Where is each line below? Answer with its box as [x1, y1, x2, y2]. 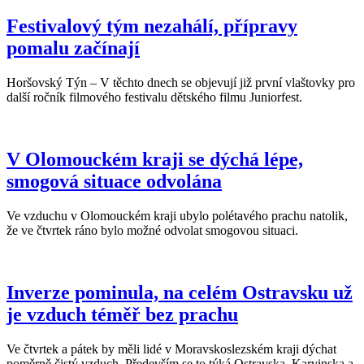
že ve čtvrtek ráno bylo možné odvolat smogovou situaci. [6, 223, 298, 237]
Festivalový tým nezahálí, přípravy [6, 15, 297, 37]
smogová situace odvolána [6, 171, 222, 193]
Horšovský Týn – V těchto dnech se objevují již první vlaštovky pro [6, 76, 355, 90]
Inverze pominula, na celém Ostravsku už [6, 281, 353, 303]
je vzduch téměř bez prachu [6, 303, 238, 325]
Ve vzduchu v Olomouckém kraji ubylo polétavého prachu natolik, [6, 209, 348, 223]
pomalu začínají [6, 37, 140, 59]
